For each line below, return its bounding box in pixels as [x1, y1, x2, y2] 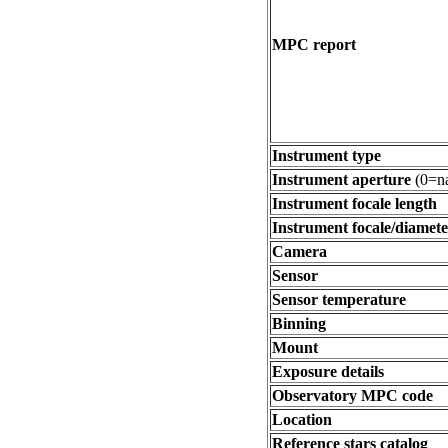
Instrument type [272, 147, 381, 164]
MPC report [272, 36, 356, 53]
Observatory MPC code [272, 387, 433, 404]
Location [272, 411, 332, 428]
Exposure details [272, 363, 384, 380]
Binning [272, 315, 326, 332]
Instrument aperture [272, 171, 411, 188]
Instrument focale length [272, 195, 437, 212]
